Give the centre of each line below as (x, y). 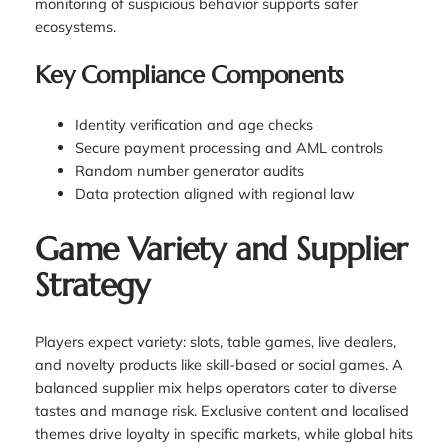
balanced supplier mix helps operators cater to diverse (215, 387)
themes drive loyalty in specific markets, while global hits (223, 433)
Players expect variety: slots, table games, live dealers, (215, 341)
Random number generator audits (189, 170)
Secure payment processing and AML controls (228, 147)
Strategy (92, 285)
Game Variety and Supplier (221, 249)
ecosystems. (75, 26)
